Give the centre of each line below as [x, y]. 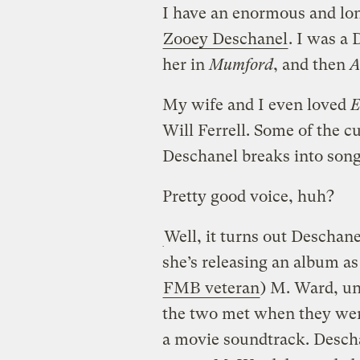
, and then [311, 64]
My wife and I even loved [256, 104]
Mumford [241, 64]
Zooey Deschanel [225, 39]
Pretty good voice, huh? [248, 196]
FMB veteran [211, 288]
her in [185, 64]
